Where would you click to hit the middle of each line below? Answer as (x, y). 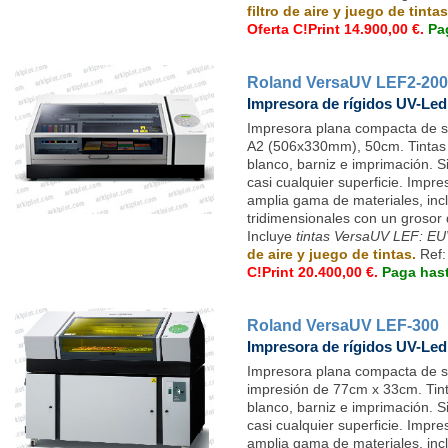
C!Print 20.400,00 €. (314, 271)
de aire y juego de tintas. (333, 253)
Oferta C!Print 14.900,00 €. (337, 28)
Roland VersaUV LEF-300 (343, 325)
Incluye (271, 235)
